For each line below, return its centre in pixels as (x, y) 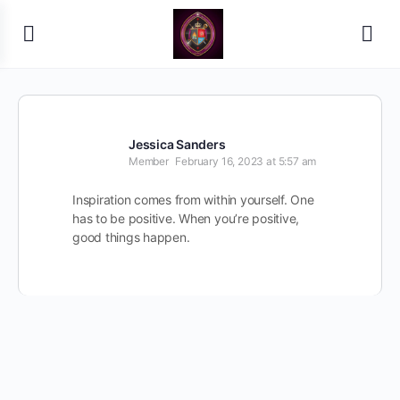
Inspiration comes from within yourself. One (193, 200)
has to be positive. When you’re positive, (186, 218)
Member (149, 161)
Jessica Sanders (177, 144)
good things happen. (131, 237)
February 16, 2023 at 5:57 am (246, 161)
